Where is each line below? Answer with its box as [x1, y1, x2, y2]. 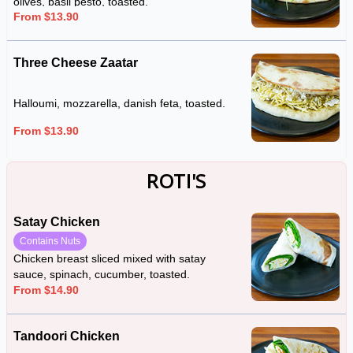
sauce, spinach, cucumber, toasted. [13, 268, 190, 281]
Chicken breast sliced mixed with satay [13, 252, 206, 265]
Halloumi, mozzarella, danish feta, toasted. [13, 97, 225, 110]
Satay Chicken [13, 215, 100, 229]
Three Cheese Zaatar [13, 56, 138, 69]
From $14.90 [13, 284, 79, 296]
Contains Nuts [20, 236, 80, 247]
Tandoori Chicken [13, 329, 120, 343]
